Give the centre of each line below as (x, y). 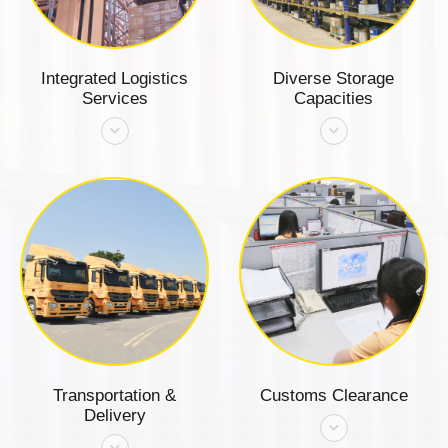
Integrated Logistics (114, 78)
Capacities (333, 98)
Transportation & (114, 395)
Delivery (114, 415)
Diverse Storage (333, 78)
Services (114, 98)
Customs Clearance (333, 395)
